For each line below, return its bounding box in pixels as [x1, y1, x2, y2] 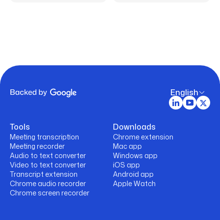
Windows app [113, 150, 158, 160]
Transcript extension [10, 169, 78, 179]
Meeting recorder [10, 141, 65, 151]
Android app [113, 169, 154, 179]
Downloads [113, 121, 156, 132]
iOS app [113, 160, 140, 169]
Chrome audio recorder [10, 178, 86, 188]
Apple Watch [113, 178, 156, 188]
